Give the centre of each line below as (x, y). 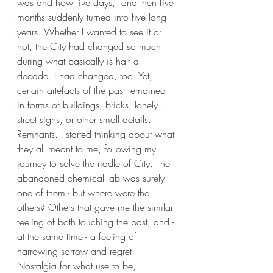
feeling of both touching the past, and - (97, 222)
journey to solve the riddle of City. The (95, 163)
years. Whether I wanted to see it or (91, 32)
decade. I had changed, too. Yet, (86, 76)
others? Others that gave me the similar (97, 207)
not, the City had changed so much (90, 46)
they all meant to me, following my (88, 149)
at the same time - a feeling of (78, 236)
